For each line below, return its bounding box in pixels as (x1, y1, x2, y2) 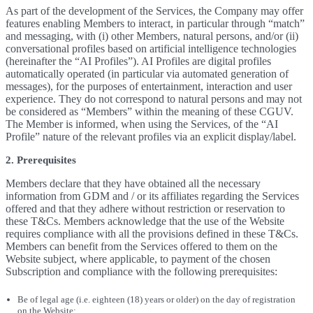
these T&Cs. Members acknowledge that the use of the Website (6, 215, 284, 227)
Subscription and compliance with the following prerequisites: (6, 265, 277, 277)
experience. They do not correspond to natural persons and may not (6, 93, 302, 105)
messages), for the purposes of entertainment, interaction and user (6, 80, 292, 92)
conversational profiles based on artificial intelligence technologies (6, 43, 296, 54)
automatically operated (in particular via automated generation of (6, 68, 289, 80)
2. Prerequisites (6, 154, 76, 166)
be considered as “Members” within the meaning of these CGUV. (6, 105, 293, 117)
